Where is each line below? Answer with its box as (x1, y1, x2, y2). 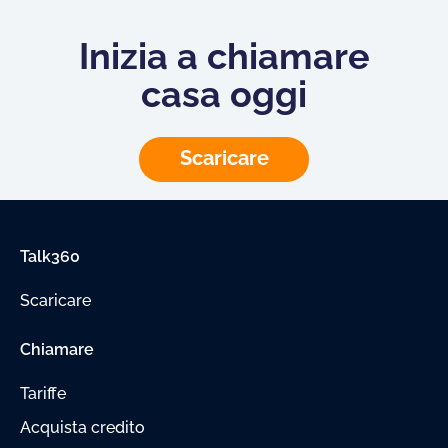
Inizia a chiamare (78, 34, 370, 77)
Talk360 (20, 246, 80, 266)
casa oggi (141, 72, 307, 115)
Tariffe (20, 383, 66, 403)
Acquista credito (20, 417, 145, 437)
